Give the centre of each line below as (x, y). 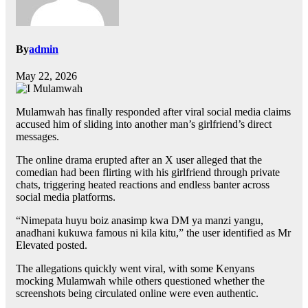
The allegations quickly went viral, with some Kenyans (135, 269)
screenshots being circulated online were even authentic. (137, 294)
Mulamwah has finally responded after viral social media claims (153, 112)
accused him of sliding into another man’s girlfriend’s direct (144, 124)
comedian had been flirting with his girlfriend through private (148, 173)
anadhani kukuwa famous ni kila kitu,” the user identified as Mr (153, 233)
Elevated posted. (52, 245)
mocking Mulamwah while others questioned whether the (140, 281)
